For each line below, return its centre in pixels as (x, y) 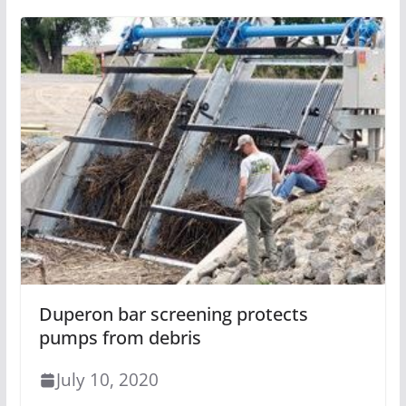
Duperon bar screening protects (173, 314)
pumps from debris (120, 338)
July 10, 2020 (107, 380)
